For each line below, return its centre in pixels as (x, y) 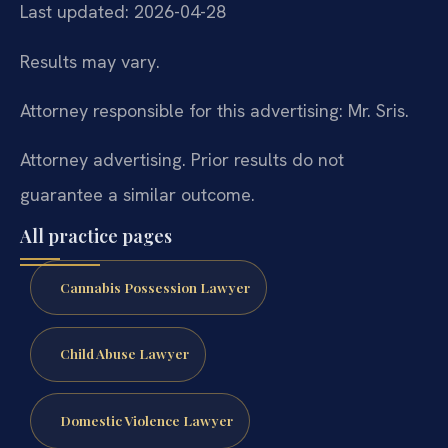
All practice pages (96, 235)
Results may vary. (90, 61)
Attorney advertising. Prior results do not (182, 160)
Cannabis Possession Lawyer (154, 286)
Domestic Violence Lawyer (146, 420)
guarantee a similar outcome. (137, 195)
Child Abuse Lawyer (124, 353)
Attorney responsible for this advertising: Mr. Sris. (214, 110)
